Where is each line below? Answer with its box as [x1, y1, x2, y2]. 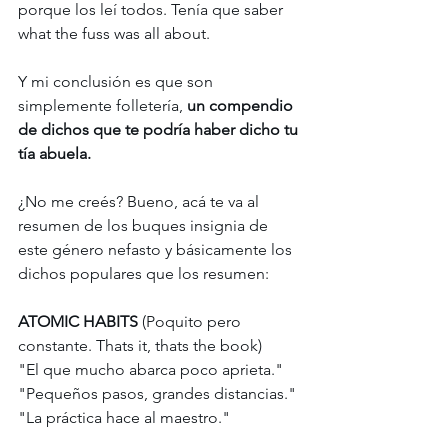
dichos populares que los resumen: [18, 264, 273, 284]
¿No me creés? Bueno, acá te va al [18, 192, 263, 212]
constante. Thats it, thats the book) [18, 336, 266, 356]
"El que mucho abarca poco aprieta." [18, 360, 287, 380]
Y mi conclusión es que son [18, 72, 217, 92]
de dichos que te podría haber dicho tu [18, 120, 302, 140]
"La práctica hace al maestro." [18, 408, 234, 428]
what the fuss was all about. [18, 24, 214, 44]
